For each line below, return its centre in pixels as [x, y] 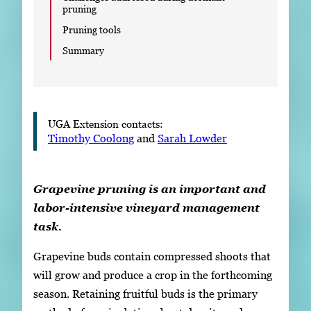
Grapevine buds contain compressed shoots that [152, 257]
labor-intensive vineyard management [146, 207]
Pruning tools [92, 29]
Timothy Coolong [91, 138]
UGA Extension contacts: [106, 124]
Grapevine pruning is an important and [150, 188]
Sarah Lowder [192, 138]
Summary [83, 50]
